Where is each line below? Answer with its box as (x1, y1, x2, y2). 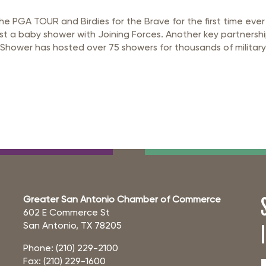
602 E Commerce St (23, 207, 110, 218)
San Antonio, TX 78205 (23, 220, 122, 231)
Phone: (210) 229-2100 (23, 242, 118, 254)
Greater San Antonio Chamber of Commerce (23, 194, 221, 205)
